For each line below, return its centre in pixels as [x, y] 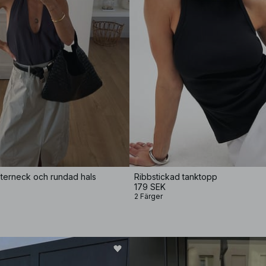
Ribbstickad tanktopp [176, 177]
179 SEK [150, 187]
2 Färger [148, 196]
